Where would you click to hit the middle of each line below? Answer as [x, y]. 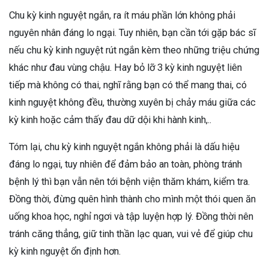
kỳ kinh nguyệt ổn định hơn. [66, 252]
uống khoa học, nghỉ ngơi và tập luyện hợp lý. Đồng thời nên [131, 217]
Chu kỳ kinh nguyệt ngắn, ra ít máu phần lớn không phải [122, 16]
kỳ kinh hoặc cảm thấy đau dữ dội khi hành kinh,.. [111, 120]
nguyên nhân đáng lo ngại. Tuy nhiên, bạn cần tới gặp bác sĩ [132, 33]
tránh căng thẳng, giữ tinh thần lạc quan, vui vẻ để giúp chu [131, 234]
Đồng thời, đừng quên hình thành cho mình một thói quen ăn [132, 199]
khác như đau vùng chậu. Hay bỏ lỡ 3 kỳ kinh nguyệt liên [125, 68]
